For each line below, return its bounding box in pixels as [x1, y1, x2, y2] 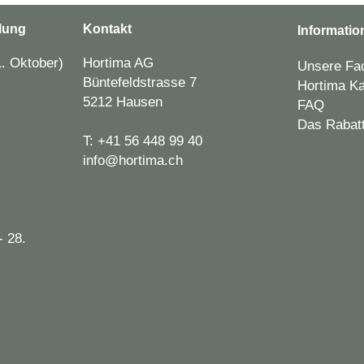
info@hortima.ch [82, 153, 183, 168]
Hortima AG [82, 55, 154, 71]
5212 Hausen [82, 94, 162, 110]
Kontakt [82, 22, 132, 36]
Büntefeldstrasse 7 [82, 75, 197, 90]
